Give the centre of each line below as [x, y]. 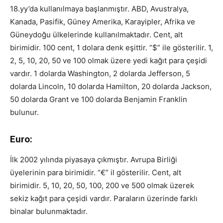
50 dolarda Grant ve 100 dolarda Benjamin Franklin [99, 100]
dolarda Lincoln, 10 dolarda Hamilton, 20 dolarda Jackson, [111, 87]
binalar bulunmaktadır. [49, 212]
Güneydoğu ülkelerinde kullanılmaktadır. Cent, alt [96, 35]
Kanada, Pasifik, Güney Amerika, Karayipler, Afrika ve [103, 22]
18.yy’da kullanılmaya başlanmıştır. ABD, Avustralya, [99, 9]
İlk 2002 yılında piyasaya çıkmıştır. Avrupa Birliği [94, 160]
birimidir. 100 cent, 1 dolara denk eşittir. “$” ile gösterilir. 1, [111, 48]
